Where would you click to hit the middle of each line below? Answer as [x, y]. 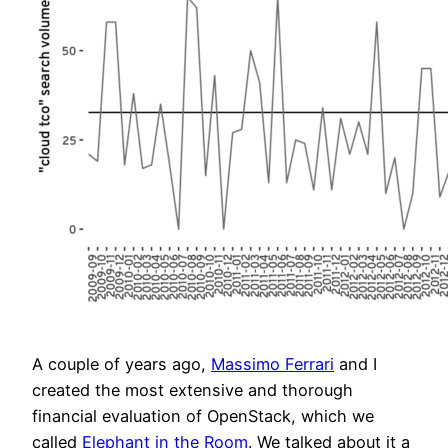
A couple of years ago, [121, 363]
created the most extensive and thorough [192, 389]
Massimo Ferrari [272, 363]
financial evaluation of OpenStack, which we [203, 415]
